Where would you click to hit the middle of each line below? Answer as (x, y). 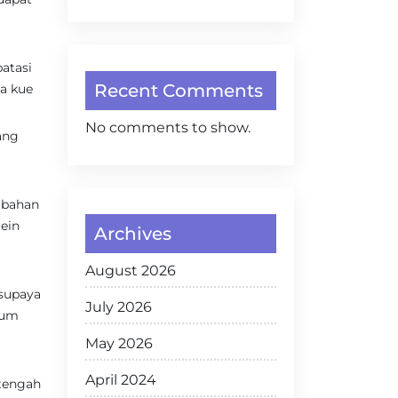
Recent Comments (179, 91)
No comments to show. (168, 127)
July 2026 (119, 307)
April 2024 (121, 380)
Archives (133, 234)
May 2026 (119, 343)
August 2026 (131, 271)
